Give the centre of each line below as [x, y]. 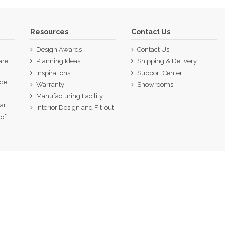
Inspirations [53, 73]
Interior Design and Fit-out [75, 108]
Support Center [160, 73]
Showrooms [155, 84]
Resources [49, 32]
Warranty [50, 84]
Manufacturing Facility [69, 96]
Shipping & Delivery [167, 61]
